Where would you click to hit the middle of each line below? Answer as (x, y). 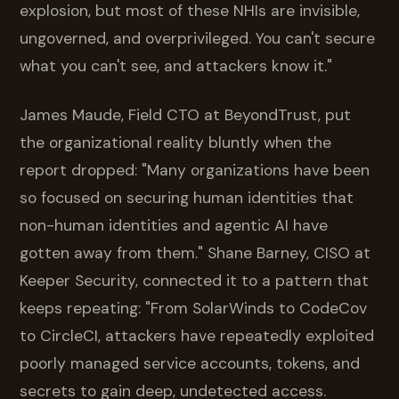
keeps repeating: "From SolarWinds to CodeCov (194, 308)
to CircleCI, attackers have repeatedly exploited (197, 335)
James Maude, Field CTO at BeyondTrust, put (186, 114)
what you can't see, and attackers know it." (176, 65)
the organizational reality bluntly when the (176, 142)
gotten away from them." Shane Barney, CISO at (195, 252)
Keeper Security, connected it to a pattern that (195, 280)
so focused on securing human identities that (187, 197)
